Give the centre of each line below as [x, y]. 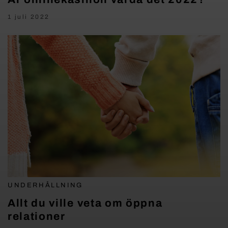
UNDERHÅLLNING [45, 185]
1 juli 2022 [29, 17]
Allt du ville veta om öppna [85, 203]
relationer [37, 216]
